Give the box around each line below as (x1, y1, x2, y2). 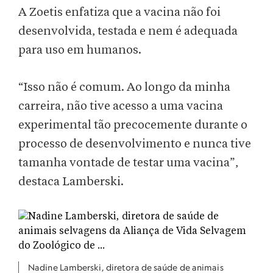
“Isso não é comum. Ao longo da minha (18, 81, 230, 94)
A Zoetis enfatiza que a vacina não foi (18, 6, 221, 19)
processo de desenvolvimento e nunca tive (18, 138, 251, 151)
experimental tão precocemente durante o (18, 119, 247, 132)
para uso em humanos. (18, 44, 141, 57)
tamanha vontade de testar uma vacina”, (18, 157, 238, 169)
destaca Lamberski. (18, 175, 124, 188)
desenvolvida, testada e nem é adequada (18, 25, 238, 38)
